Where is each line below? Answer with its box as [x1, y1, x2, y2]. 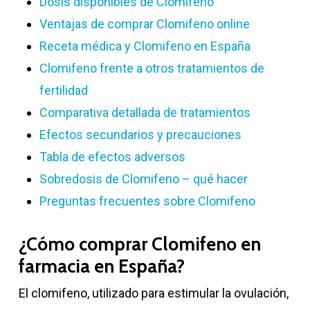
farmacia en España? [18, 255, 185, 277]
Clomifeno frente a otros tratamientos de [39, 60, 264, 75]
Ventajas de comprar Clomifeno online [39, 16, 250, 31]
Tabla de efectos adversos [39, 149, 185, 164]
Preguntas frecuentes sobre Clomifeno [39, 193, 255, 208]
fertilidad [39, 82, 88, 98]
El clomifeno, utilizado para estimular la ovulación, [18, 285, 289, 300]
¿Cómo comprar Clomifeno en [18, 232, 261, 255]
